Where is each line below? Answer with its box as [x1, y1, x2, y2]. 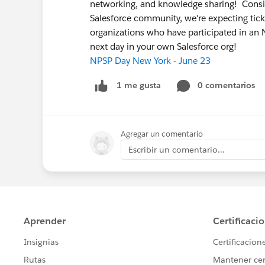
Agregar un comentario [121, 128, 203, 139]
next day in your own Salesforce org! [90, 41, 237, 52]
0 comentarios [198, 80, 255, 91]
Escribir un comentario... [128, 144, 225, 155]
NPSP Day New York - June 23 [90, 55, 211, 66]
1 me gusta [117, 80, 161, 91]
